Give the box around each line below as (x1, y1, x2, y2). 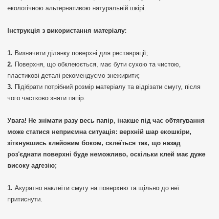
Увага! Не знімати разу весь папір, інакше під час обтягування (7, 117, 205, 125)
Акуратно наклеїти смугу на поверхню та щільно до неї (15, 184, 179, 192)
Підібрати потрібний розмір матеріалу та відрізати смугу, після (15, 83, 200, 91)
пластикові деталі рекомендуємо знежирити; (7, 72, 140, 80)
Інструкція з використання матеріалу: (7, 27, 127, 35)
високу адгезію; (7, 162, 57, 170)
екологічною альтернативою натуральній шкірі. (7, 4, 146, 12)
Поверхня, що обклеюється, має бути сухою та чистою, (15, 61, 181, 68)
